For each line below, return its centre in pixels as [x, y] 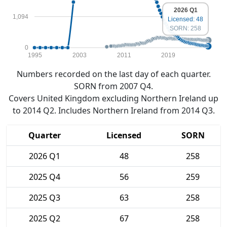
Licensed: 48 [185, 19]
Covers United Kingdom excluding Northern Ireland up [113, 98]
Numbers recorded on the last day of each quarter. [113, 74]
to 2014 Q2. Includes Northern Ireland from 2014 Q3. [113, 110]
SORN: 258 [185, 28]
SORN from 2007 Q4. [113, 86]
